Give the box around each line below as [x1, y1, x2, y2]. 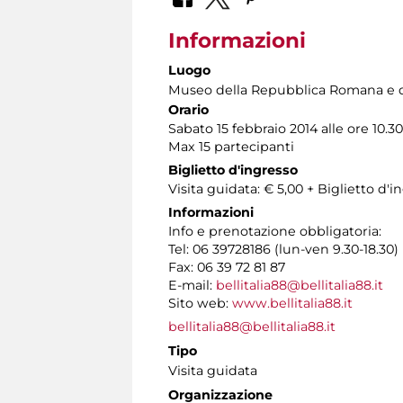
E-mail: [168, 276, 216, 293]
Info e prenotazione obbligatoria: [168, 222, 381, 239]
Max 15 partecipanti [168, 138, 294, 155]
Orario [168, 101, 209, 118]
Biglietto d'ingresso [168, 161, 298, 178]
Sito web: [168, 294, 232, 311]
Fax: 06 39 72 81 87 [168, 258, 285, 275]
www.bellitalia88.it [232, 294, 353, 311]
